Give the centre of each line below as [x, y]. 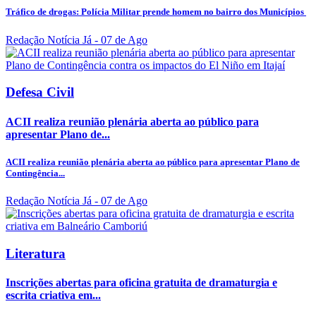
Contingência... [35, 173]
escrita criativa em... [53, 295]
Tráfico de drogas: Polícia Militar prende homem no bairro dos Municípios [156, 12]
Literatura [36, 253]
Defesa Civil [40, 92]
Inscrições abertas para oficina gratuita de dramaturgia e [141, 282]
